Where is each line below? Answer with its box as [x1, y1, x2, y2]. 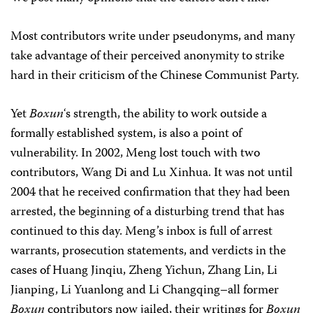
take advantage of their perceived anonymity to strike [10, 46, 284, 67]
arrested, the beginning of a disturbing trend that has [10, 202, 284, 223]
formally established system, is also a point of [10, 124, 242, 145]
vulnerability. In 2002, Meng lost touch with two [10, 143, 260, 164]
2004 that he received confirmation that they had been [10, 182, 290, 203]
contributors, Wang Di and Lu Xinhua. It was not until [10, 163, 293, 184]
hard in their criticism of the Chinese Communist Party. [10, 66, 299, 87]
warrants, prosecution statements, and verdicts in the [10, 241, 286, 262]
